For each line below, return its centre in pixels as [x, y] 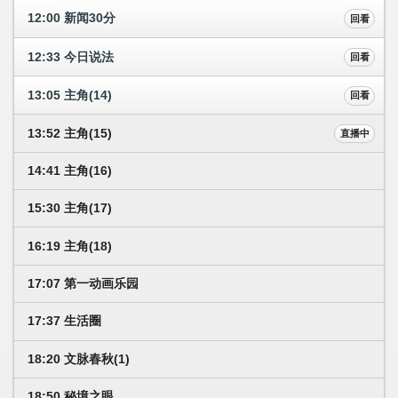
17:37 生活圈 [64, 321]
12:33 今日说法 [71, 56]
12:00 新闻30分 [72, 18]
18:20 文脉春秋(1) [79, 358]
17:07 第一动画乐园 [83, 283]
